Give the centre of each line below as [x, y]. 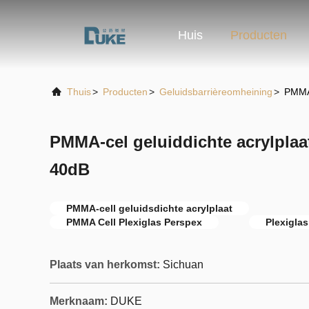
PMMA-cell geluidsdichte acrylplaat [149, 208]
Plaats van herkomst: [105, 265]
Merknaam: [79, 301]
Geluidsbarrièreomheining [216, 92]
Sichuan [183, 265]
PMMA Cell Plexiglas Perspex [134, 222]
